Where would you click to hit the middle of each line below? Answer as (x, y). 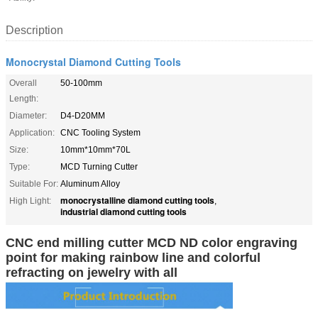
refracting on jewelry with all (92, 272)
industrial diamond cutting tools (124, 211)
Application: (32, 132)
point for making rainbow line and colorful (133, 257)
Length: (24, 98)
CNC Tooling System (100, 132)
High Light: (30, 201)
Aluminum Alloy (90, 183)
